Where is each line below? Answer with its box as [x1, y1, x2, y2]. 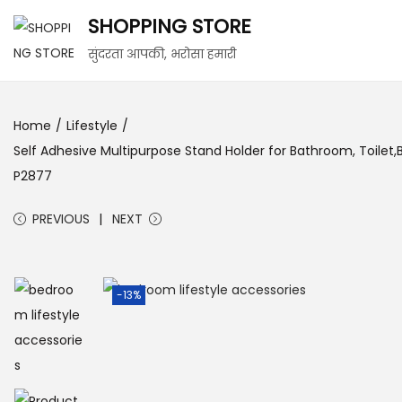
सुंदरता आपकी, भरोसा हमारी [88, 45, 236, 63]
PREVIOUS [32, 210, 90, 228]
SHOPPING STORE [88, 13, 251, 40]
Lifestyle [66, 117, 118, 135]
